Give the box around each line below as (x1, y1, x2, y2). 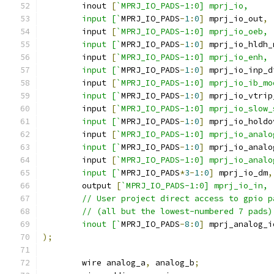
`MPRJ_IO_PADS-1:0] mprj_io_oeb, (116, 26, 268, 37)
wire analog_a (82, 257, 146, 268)
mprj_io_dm (214, 168, 268, 178)
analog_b (150, 257, 194, 268)
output (82, 180, 116, 191)
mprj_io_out (204, 13, 263, 24)
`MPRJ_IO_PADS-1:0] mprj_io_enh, (116, 52, 268, 62)
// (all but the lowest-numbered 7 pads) (82, 206, 273, 217)
